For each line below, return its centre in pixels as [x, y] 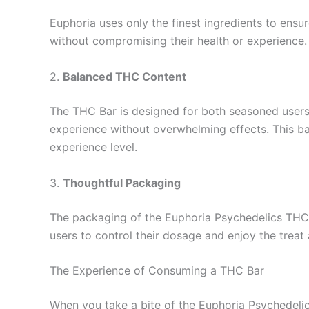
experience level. [93, 147]
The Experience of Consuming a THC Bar [157, 271]
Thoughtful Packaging [122, 182]
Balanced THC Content [124, 76]
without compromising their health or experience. [178, 41]
